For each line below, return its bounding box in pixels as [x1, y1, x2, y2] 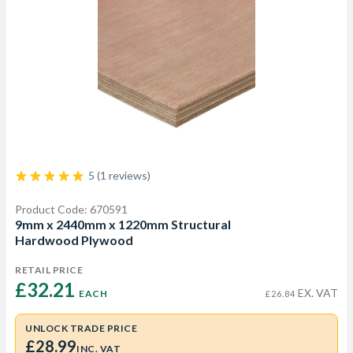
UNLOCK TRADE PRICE [25, 322, 137, 334]
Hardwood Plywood [15, 232, 133, 247]
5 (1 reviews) [88, 169, 150, 182]
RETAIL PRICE [15, 264, 83, 276]
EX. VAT [295, 286, 338, 299]
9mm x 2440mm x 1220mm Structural [15, 217, 231, 232]
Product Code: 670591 [15, 203, 128, 216]
